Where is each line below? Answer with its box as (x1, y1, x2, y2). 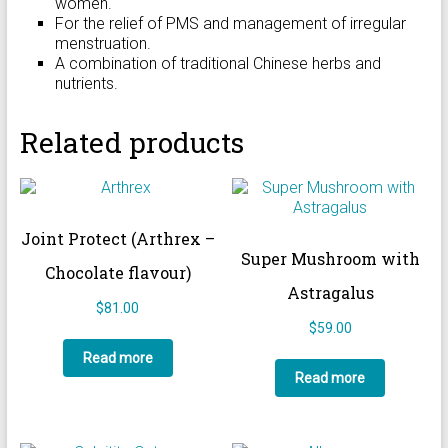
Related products (19, 123, 244, 161)
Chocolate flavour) (44, 261, 191, 283)
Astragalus (286, 281, 374, 303)
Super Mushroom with (240, 247, 420, 269)
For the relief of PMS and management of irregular (54, 13, 406, 33)
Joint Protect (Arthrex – (20, 227, 215, 249)
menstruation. (54, 33, 151, 53)
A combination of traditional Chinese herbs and (54, 53, 381, 73)
